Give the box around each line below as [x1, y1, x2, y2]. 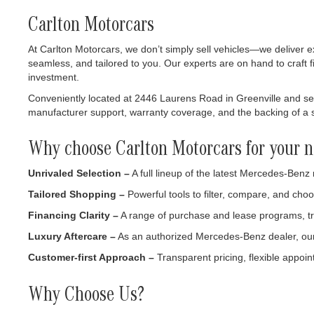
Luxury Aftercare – [28, 231, 116, 243]
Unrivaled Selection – [28, 168, 130, 179]
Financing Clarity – [28, 210, 118, 221]
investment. [28, 71, 79, 83]
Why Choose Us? [28, 286, 144, 308]
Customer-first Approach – [28, 252, 154, 264]
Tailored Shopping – [28, 189, 125, 200]
